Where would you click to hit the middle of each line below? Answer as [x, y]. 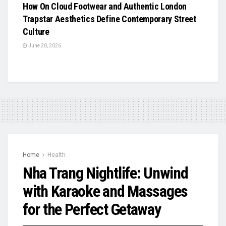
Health [56, 155]
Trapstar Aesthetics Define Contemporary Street [109, 19]
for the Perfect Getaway [92, 210]
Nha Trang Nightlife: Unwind [105, 173]
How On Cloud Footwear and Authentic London [105, 7]
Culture [36, 32]
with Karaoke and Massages [105, 191]
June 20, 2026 [44, 46]
